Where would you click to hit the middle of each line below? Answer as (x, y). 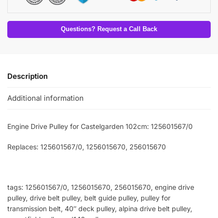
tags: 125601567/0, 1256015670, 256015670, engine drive (101, 187)
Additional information (45, 98)
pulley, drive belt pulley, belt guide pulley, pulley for (89, 198)
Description (27, 76)
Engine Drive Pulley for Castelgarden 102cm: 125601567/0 (100, 127)
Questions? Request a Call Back (109, 29)
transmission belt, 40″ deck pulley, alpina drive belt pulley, (100, 208)
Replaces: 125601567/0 (45, 146)
